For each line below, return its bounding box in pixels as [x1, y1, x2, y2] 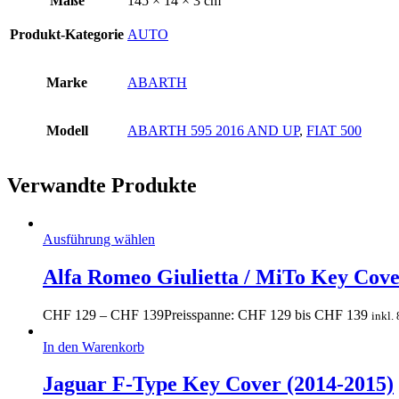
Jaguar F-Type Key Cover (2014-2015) [43, 372, 394, 396]
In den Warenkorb [43, 338, 144, 354]
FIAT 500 [306, 122, 362, 138]
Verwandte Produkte [7, 173, 197, 197]
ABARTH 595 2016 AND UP [127, 122, 299, 138]
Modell [45, 122, 88, 138]
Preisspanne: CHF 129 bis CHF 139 [164, 306, 368, 322]
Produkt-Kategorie [10, 26, 124, 42]
